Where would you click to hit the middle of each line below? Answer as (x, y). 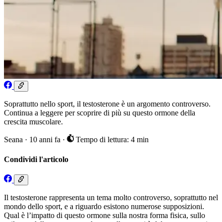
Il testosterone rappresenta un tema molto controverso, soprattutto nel (111, 198)
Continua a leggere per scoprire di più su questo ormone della (100, 113)
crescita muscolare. (33, 122)
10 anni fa (46, 140)
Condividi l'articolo (36, 159)
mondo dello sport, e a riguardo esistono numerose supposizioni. (104, 207)
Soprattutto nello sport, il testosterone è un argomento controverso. (107, 104)
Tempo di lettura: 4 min (111, 140)
